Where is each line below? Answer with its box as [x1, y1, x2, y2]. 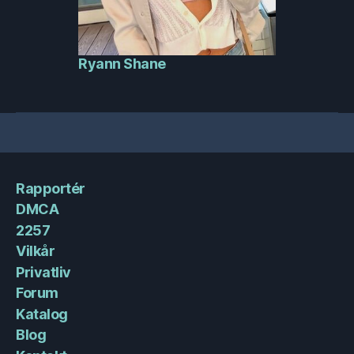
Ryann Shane [78, 55, 166, 72]
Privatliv [16, 263, 71, 281]
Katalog [16, 305, 68, 322]
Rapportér [16, 179, 85, 197]
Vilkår [16, 243, 55, 259]
